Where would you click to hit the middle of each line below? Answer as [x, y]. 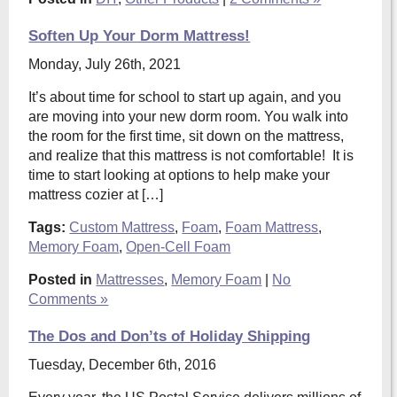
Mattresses [130, 280]
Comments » [69, 299]
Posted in [61, 280]
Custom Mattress [122, 227]
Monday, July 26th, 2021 [105, 64]
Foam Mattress [272, 227]
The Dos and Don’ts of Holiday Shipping [170, 336]
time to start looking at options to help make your [179, 175]
